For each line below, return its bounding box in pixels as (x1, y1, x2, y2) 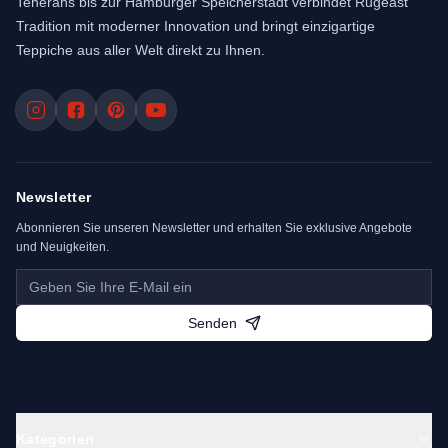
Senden (187, 315, 237, 331)
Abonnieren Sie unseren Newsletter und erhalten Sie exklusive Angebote (16, 221, 412, 235)
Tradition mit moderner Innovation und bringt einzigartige (16, 18, 375, 34)
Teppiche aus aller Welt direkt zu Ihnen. (16, 42, 265, 58)
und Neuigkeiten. (16, 240, 109, 254)
